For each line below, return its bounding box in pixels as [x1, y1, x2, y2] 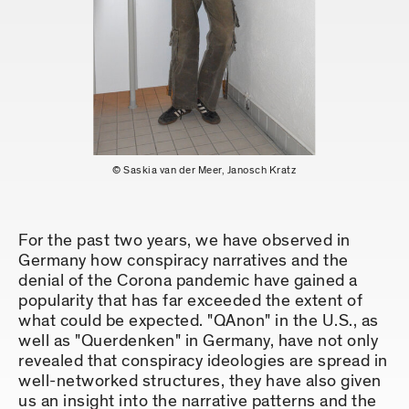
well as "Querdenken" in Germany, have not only [18, 330, 378, 353]
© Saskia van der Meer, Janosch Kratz [112, 163, 297, 178]
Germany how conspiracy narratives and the [18, 249, 349, 273]
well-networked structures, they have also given [18, 370, 382, 393]
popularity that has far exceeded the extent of [18, 289, 362, 313]
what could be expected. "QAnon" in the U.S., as [18, 309, 379, 333]
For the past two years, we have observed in [18, 229, 351, 253]
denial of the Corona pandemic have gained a [18, 269, 358, 293]
